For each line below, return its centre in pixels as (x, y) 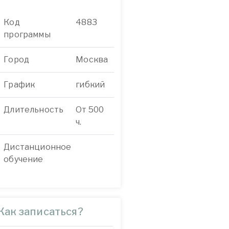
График (19, 85)
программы (27, 35)
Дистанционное (38, 147)
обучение (24, 159)
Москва (92, 60)
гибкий (90, 85)
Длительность (34, 110)
